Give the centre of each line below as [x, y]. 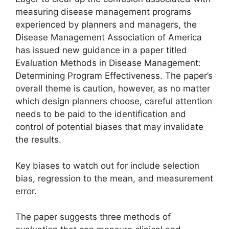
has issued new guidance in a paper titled [101, 50]
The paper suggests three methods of [93, 217]
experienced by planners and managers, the [106, 25]
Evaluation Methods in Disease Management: [108, 63]
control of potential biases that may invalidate [109, 127]
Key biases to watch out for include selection [107, 165]
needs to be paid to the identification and [101, 114]
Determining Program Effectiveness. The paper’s [114, 76]
